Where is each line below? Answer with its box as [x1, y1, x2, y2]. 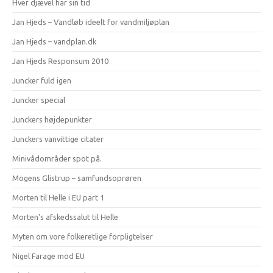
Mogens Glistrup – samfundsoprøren [12, 173, 141, 182]
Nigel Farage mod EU [12, 251, 85, 260]
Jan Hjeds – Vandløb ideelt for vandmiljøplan [12, 17, 169, 26]
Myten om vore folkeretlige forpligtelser [12, 232, 153, 241]
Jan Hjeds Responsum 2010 [12, 56, 108, 65]
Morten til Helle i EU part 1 [12, 193, 104, 202]
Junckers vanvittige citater [12, 134, 104, 143]
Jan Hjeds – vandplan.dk [12, 37, 96, 46]
